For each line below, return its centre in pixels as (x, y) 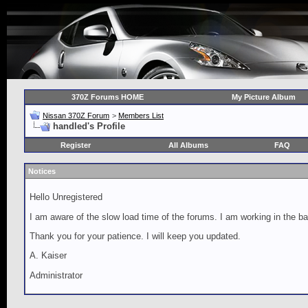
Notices (42, 171)
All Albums (188, 145)
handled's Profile (89, 126)
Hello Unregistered (66, 197)
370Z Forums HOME (108, 97)
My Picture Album (263, 97)
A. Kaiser (48, 256)
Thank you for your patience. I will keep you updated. (135, 236)
